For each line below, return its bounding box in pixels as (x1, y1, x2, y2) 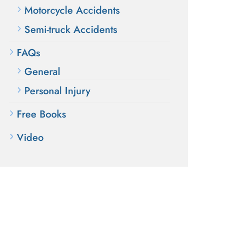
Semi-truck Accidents (24, 22, 117, 37)
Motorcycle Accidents (24, 3, 120, 18)
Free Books (17, 107, 66, 122)
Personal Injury (24, 84, 90, 98)
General (24, 64, 60, 79)
